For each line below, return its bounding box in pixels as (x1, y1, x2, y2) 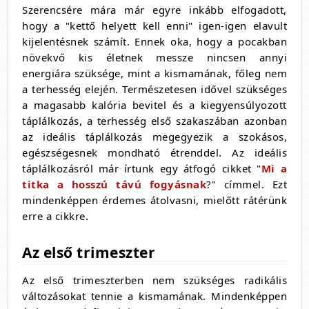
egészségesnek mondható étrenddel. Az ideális (22, 146, 287, 160)
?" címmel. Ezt (206, 177, 288, 192)
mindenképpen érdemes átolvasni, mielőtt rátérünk (22, 193, 287, 208)
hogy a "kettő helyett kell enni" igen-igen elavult (22, 19, 287, 33)
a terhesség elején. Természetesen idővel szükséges (22, 82, 287, 97)
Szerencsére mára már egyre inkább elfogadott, (22, 3, 287, 17)
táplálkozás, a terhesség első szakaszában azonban (22, 114, 287, 128)
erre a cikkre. (22, 209, 88, 223)
